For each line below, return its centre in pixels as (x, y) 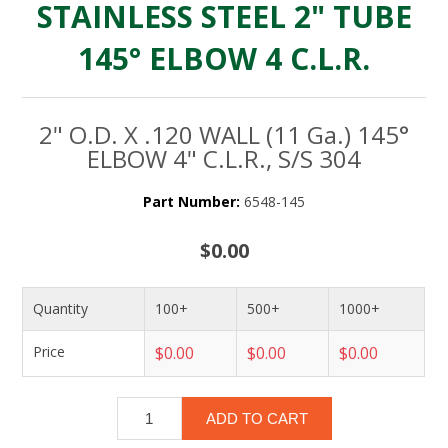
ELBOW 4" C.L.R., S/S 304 (224, 159)
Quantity (61, 308)
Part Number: (191, 202)
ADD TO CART (256, 418)
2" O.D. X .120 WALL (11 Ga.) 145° (224, 135)
